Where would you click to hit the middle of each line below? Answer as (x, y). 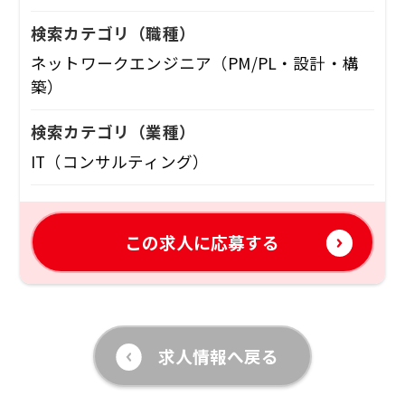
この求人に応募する (202, 242)
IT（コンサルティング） (120, 162)
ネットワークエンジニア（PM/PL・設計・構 (195, 63)
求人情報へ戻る (218, 356)
